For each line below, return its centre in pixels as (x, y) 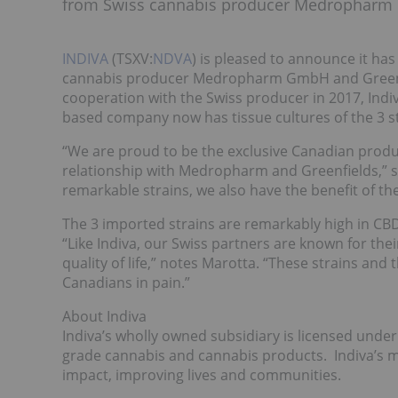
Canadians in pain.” (126, 283)
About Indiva (104, 316)
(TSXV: (131, 59)
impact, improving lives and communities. (202, 375)
